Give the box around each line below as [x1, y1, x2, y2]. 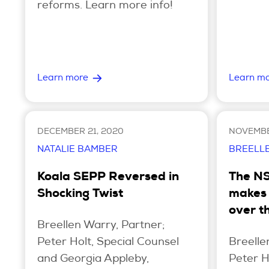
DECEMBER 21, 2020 [37, 127, 124, 136]
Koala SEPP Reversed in [37, 171, 179, 184]
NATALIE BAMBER [37, 145, 118, 154]
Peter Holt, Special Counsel [37, 237, 179, 248]
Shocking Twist [37, 188, 123, 201]
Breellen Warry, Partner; [37, 220, 165, 231]
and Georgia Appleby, [37, 253, 149, 265]
